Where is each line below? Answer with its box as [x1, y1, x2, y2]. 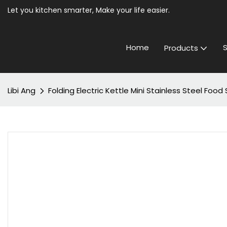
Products [164, 43, 198, 53]
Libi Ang [8, 85, 35, 96]
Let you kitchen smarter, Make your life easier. [8, 5, 170, 15]
